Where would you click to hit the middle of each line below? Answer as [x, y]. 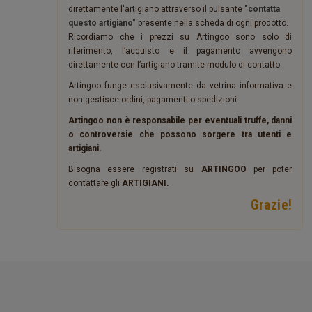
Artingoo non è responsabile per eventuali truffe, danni [180, 120]
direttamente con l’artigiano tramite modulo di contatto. [175, 65]
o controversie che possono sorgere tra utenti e [180, 134]
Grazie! [271, 205]
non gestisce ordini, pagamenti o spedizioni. [154, 100]
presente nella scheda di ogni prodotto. [212, 23]
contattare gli [95, 183]
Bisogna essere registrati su [135, 169]
